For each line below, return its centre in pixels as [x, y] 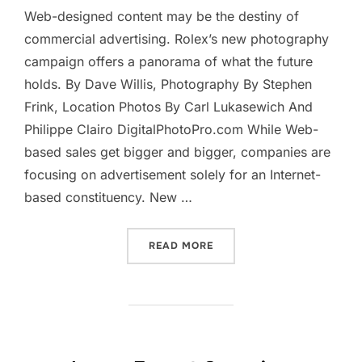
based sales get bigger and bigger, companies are [177, 152]
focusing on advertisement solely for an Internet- [173, 175]
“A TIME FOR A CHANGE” [280, 245]
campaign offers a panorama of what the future [168, 62]
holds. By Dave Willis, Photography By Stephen [168, 84]
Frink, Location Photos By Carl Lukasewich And [168, 107]
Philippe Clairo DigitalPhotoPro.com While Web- [171, 130]
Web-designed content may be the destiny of [162, 17]
